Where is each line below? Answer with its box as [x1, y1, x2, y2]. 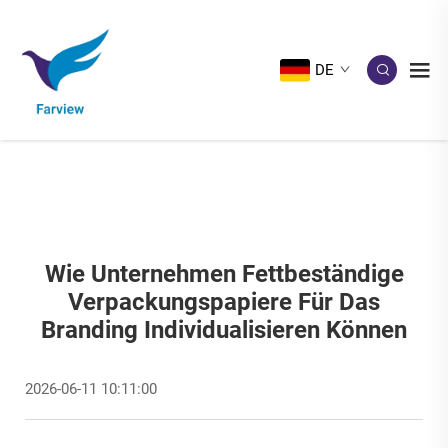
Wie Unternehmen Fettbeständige [44, 260, 404, 288]
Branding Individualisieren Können [41, 316, 407, 344]
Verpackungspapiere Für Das [68, 288, 380, 316]
